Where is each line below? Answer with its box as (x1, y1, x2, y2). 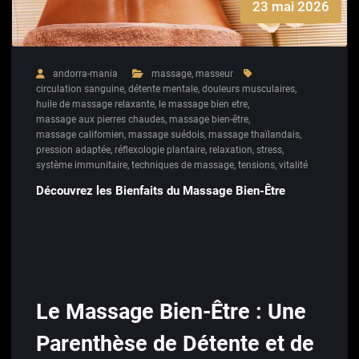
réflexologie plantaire (115, 144, 205, 156)
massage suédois (128, 129, 204, 141)
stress (256, 144, 282, 156)
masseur (196, 68, 233, 80)
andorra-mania (53, 68, 118, 80)
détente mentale (128, 83, 198, 95)
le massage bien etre (159, 99, 248, 111)
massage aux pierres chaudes (36, 114, 165, 126)
